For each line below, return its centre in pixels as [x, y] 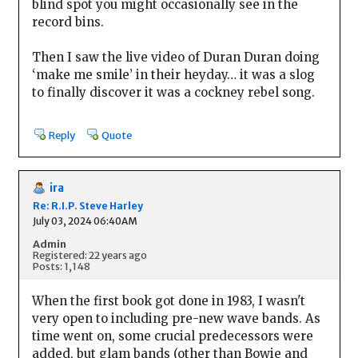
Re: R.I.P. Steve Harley [88, 205]
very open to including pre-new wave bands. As [176, 319]
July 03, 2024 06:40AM [85, 221]
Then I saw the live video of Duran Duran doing [175, 57]
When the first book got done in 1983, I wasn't [168, 301]
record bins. [68, 22]
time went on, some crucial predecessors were [172, 336]
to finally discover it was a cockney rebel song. [173, 92]
